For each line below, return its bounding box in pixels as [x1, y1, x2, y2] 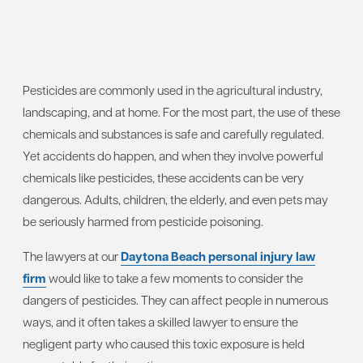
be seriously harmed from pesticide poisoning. [23, 213, 263, 229]
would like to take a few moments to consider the [46, 270, 303, 286]
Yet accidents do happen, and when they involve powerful [23, 147, 323, 164]
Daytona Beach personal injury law [121, 248, 315, 265]
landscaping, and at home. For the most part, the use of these [23, 104, 340, 120]
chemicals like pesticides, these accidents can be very [23, 169, 304, 186]
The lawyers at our [23, 248, 121, 264]
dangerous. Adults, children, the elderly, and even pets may [23, 191, 328, 207]
